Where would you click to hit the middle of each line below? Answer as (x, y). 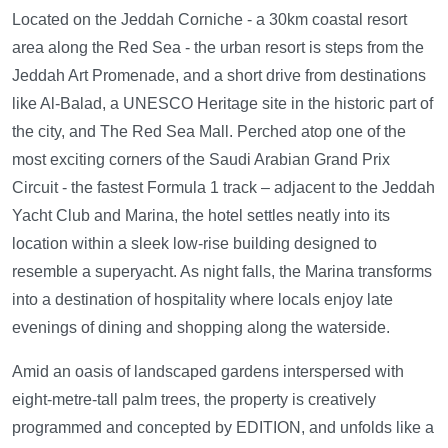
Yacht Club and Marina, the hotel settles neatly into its (201, 215)
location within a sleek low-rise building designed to (194, 243)
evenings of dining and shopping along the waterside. (201, 327)
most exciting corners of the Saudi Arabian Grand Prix (201, 159)
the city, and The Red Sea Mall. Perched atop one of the (209, 131)
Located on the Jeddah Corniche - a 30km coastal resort (209, 19)
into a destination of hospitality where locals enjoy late (202, 299)
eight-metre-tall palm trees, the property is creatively (194, 399)
